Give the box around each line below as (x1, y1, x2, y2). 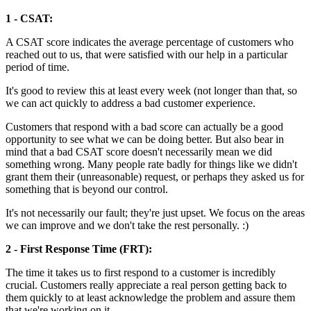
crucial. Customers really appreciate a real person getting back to (6, 278, 287, 291)
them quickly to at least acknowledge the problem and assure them (6, 291, 295, 303)
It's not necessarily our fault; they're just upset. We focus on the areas (6, 206, 305, 219)
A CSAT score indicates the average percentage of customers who (6, 35, 294, 48)
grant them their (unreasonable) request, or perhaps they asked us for (6, 170, 304, 183)
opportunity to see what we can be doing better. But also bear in (6, 133, 284, 145)
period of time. (6, 60, 69, 73)
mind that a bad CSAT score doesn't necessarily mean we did (6, 145, 272, 158)
